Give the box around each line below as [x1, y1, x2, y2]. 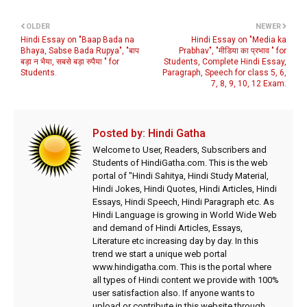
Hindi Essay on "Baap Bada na [21, 35, 134, 45]
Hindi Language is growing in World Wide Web [93, 210, 277, 220]
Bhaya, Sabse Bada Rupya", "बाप [21, 46, 139, 56]
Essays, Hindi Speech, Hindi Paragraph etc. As [93, 197, 274, 207]
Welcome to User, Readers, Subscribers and [93, 145, 267, 155]
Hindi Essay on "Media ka [191, 35, 286, 45]
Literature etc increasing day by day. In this [93, 236, 258, 246]
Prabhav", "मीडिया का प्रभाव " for [179, 46, 286, 56]
